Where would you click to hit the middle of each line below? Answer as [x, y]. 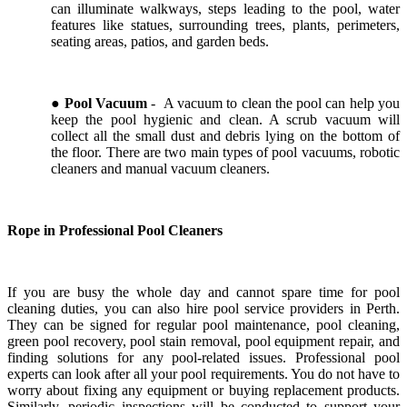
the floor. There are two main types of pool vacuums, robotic [225, 153]
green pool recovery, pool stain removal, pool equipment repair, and [203, 342]
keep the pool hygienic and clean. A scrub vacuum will [225, 120]
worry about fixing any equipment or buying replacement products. [203, 391]
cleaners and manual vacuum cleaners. [160, 169]
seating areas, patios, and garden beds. [160, 42]
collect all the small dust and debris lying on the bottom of [225, 136]
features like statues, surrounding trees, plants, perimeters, [225, 25]
